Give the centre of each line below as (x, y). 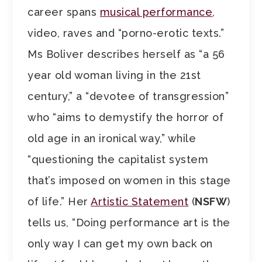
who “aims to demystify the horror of (126, 118)
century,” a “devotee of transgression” (128, 96)
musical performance (156, 12)
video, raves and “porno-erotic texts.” (126, 33)
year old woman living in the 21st (114, 75)
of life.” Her (59, 202)
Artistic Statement (140, 202)
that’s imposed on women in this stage (129, 181)
